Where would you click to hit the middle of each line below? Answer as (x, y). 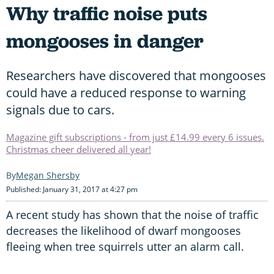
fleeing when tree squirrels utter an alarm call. (125, 246)
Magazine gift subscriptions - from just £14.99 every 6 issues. (135, 137)
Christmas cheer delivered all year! (79, 149)
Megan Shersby (48, 175)
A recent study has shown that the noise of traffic (132, 214)
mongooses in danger (105, 41)
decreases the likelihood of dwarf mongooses (124, 230)
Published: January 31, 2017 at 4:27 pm (72, 189)
